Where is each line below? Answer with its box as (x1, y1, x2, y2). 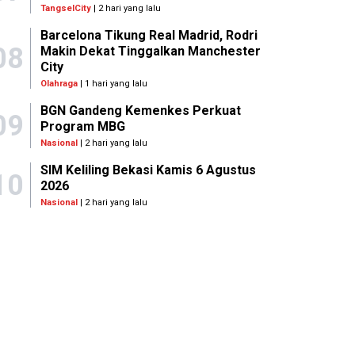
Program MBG (40, 119, 125, 135)
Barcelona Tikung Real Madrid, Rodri (40, 28, 258, 44)
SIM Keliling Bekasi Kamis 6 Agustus (40, 162, 256, 178)
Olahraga (40, 78, 78, 90)
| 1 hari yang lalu (77, 78, 147, 90)
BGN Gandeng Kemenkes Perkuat (40, 103, 241, 119)
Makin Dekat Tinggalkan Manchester (40, 44, 261, 59)
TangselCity (40, 3, 91, 14)
